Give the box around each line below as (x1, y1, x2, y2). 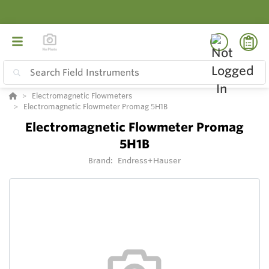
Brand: (88, 156, 115, 166)
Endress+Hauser (117, 156, 181, 166)
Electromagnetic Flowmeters (32, 91, 132, 101)
